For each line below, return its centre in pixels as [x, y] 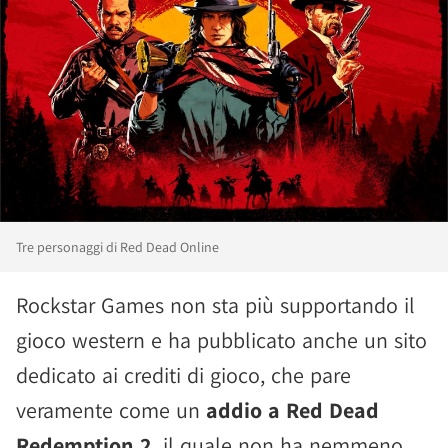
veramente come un [111, 410]
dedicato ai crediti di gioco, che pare [183, 375]
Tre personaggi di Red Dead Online [117, 247]
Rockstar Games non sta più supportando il [215, 305]
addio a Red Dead [292, 410]
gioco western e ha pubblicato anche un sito [221, 340]
